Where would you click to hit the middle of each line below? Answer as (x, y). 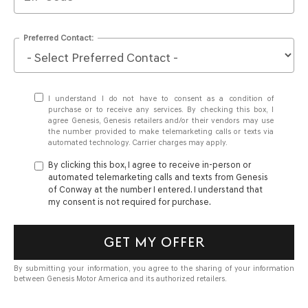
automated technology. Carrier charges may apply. (138, 143)
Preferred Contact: (58, 37)
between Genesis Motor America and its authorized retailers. (120, 279)
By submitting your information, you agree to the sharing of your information (154, 268)
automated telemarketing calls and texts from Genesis (158, 177)
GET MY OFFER (154, 242)
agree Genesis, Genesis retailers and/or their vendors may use (161, 121)
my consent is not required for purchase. (130, 202)
